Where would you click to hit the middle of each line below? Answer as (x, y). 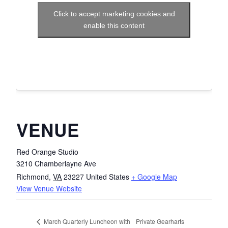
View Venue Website (49, 189)
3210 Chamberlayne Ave (56, 164)
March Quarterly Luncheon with (86, 221)
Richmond (33, 177)
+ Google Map (154, 177)
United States (108, 177)
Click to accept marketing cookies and (114, 14)
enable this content (114, 26)
